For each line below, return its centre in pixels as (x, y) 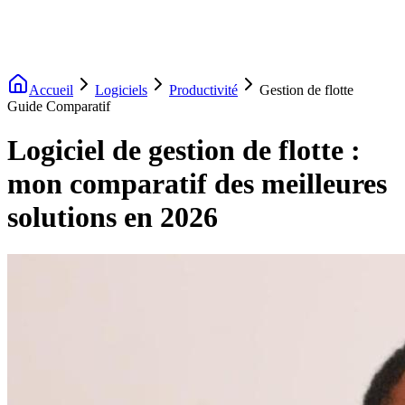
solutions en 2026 (113, 217)
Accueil (51, 90)
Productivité (203, 90)
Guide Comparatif (59, 106)
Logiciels (121, 90)
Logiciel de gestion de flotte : (184, 151)
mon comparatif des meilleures (197, 184)
